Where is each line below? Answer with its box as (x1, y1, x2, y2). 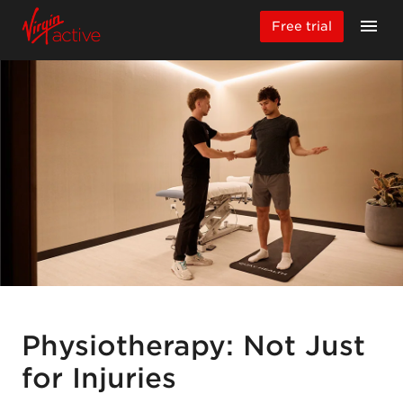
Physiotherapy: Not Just (22, 328, 365, 362)
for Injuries (22, 361, 185, 394)
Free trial (272, 18, 332, 33)
